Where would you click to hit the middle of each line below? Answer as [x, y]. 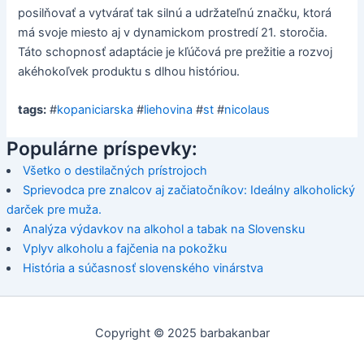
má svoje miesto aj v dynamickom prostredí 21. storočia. [173, 33]
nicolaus [247, 110]
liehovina [169, 110]
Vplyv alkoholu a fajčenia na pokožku [125, 249]
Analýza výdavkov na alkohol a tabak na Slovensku [164, 230]
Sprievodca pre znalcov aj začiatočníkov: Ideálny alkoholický [189, 191]
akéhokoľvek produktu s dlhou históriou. [129, 72]
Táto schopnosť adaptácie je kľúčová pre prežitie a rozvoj [175, 52]
